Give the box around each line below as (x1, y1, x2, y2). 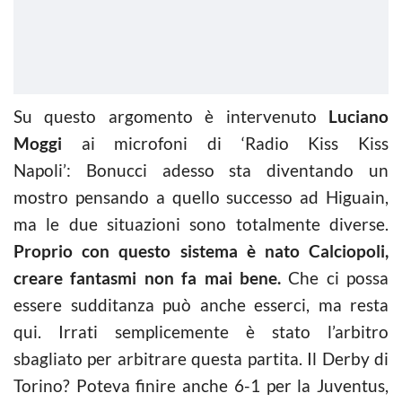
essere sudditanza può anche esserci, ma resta (13, 294, 389, 315)
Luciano (328, 106, 389, 127)
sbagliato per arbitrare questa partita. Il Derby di (13, 348, 389, 369)
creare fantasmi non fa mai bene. (13, 267, 281, 288)
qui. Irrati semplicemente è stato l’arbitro (13, 321, 389, 342)
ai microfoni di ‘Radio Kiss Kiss (62, 133, 389, 153)
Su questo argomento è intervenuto (13, 106, 328, 127)
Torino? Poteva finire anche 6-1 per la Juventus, (13, 375, 389, 396)
